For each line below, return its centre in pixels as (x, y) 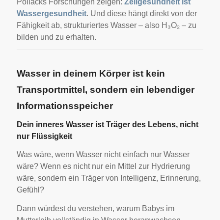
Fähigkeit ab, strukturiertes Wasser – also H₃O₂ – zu (106, 25)
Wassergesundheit (51, 13)
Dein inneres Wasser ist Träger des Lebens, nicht (107, 125)
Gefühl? (30, 190)
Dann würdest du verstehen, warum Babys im (95, 208)
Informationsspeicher (65, 106)
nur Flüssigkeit (44, 137)
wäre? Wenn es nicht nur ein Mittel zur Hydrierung (103, 166)
